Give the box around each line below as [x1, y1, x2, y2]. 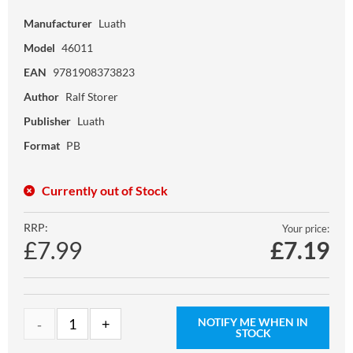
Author [24, 89, 59, 103]
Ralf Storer [65, 89, 118, 103]
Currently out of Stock [42, 182, 168, 198]
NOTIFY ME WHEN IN [198, 314, 308, 329]
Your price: [282, 221, 329, 235]
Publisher [24, 113, 71, 128]
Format [24, 138, 60, 152]
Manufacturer [24, 16, 92, 30]
